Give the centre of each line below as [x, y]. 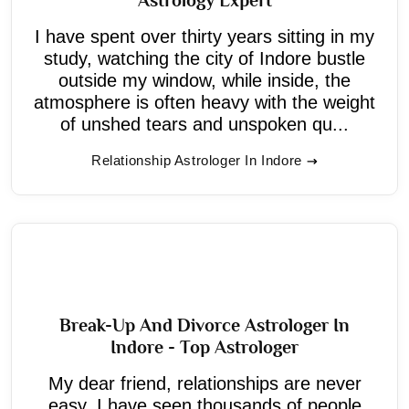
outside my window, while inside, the [204, 80]
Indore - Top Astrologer [204, 346]
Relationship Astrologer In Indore [197, 160]
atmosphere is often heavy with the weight [204, 102]
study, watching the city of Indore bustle [204, 58]
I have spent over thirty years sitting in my [204, 36]
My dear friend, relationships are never [204, 383]
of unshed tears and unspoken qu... [204, 124]
